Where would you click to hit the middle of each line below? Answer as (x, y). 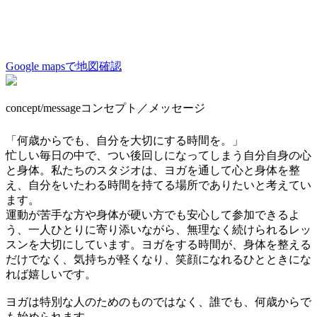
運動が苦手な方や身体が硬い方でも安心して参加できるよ (153, 214)
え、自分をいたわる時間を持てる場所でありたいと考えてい (158, 185)
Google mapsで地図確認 (64, 66)
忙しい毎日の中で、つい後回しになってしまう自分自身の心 (158, 155)
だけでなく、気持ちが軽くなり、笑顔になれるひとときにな (158, 259)
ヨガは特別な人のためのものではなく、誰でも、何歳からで (158, 301)
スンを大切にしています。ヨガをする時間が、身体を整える (158, 244)
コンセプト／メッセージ (143, 108)
